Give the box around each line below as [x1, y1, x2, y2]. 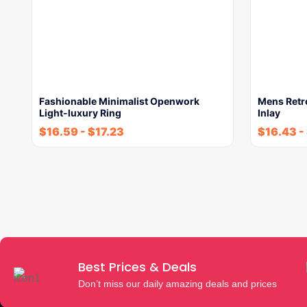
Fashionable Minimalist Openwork [39, 95, 199, 107]
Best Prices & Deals [77, 258, 197, 275]
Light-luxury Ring [39, 107, 121, 119]
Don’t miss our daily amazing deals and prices [77, 278, 277, 289]
